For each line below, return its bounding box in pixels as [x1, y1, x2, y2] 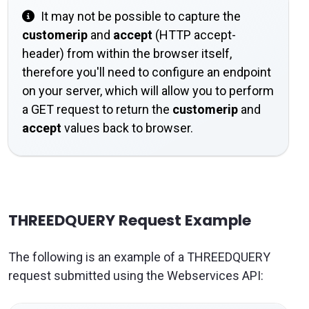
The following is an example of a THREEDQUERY [8, 250, 270, 265]
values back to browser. [61, 121, 193, 136]
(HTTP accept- [152, 28, 236, 43]
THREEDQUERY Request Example [8, 210, 251, 232]
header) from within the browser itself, [22, 46, 232, 61]
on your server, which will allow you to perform [22, 83, 274, 99]
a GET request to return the [22, 102, 172, 117]
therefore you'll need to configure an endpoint [22, 65, 271, 80]
